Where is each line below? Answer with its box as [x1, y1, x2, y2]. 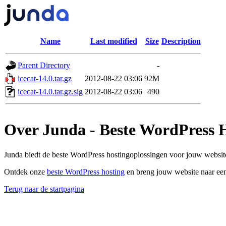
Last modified [90, 37, 137, 45]
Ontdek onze [4, 167, 47, 176]
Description [161, 37, 201, 45]
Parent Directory [18, 61, 70, 70]
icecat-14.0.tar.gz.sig [18, 87, 83, 96]
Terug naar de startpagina [4, 184, 84, 193]
